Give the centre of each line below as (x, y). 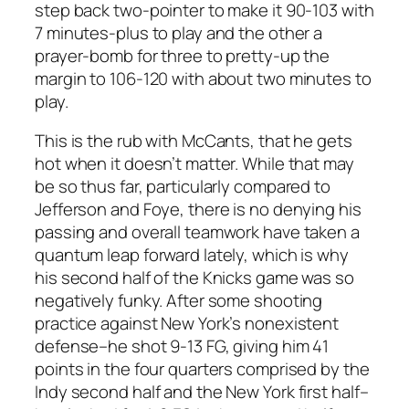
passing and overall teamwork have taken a (197, 232)
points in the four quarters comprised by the (202, 369)
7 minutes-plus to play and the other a (179, 32)
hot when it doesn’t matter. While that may (194, 164)
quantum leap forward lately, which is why (192, 255)
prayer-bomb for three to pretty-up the (183, 55)
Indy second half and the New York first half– (202, 392)
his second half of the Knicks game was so (194, 278)
